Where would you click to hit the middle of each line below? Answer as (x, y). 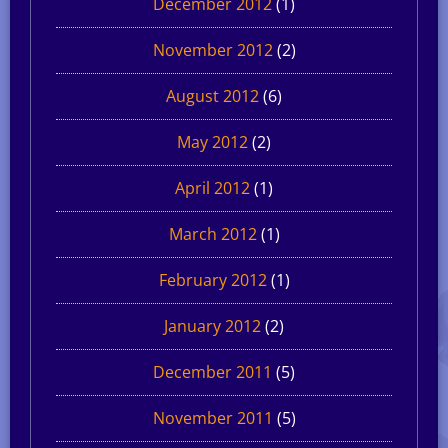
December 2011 (212, 371)
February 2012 (212, 279)
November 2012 (212, 49)
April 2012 (212, 187)
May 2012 (212, 141)
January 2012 (212, 325)
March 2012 (212, 233)
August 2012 (212, 95)
